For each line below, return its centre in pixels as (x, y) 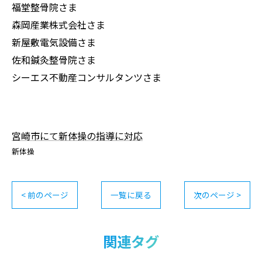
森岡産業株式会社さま (58, 25)
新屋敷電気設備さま (54, 42)
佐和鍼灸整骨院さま (54, 60)
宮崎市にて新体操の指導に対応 (77, 136)
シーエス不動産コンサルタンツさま (87, 77)
